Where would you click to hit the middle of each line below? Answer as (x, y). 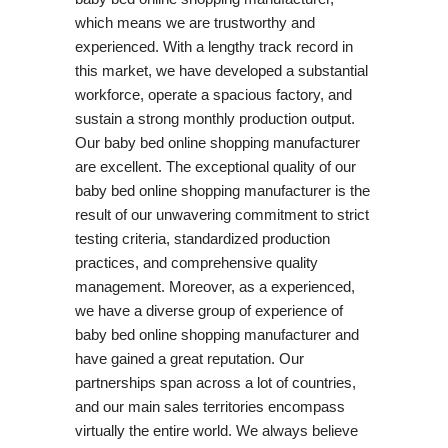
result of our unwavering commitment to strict (221, 214)
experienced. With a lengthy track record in (213, 46)
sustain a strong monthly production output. (214, 118)
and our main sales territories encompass (209, 406)
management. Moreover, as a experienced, (214, 286)
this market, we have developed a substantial (221, 70)
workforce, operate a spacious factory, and (213, 94)
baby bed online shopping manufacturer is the (222, 190)
